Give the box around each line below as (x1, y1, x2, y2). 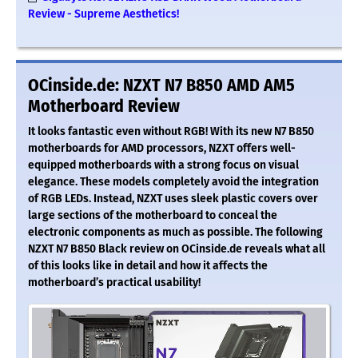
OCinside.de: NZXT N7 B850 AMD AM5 (28, 74, 295, 96)
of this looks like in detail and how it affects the (28, 258, 268, 272)
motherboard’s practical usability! (28, 275, 201, 289)
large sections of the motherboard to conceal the (28, 208, 277, 222)
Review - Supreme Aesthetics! (28, 6, 179, 21)
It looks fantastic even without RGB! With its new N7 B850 (28, 124, 314, 138)
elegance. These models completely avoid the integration (28, 174, 319, 189)
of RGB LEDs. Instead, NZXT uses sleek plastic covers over (28, 191, 318, 205)
